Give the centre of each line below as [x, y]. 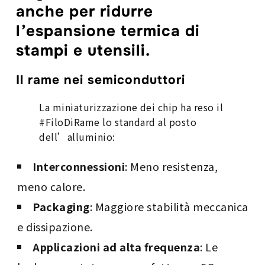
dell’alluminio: [77, 136]
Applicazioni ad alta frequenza [117, 246]
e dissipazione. [55, 226]
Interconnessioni [79, 166]
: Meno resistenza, [172, 166]
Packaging [61, 206]
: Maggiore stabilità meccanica [169, 206]
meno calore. [51, 186]
